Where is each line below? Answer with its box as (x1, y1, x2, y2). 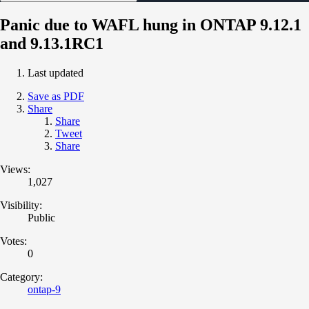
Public (28, 211, 55, 223)
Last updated (28, 66, 83, 79)
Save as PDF (28, 90, 84, 102)
